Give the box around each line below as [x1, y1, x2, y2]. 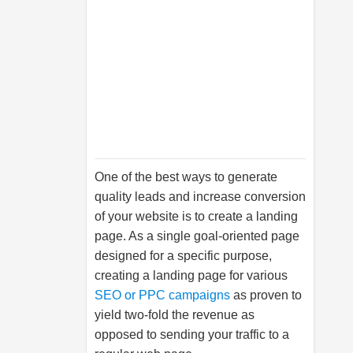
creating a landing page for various [95, 269, 288, 282]
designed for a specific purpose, [95, 249, 272, 262]
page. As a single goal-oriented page [95, 229, 299, 243]
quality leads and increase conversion [95, 190, 306, 203]
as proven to [230, 288, 302, 302]
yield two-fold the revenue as [95, 308, 255, 321]
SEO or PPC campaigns [95, 288, 230, 302]
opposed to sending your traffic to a [95, 328, 289, 341]
